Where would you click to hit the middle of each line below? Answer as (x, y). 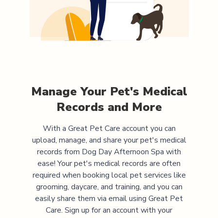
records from (59, 152)
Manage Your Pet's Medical (109, 91)
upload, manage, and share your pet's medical (109, 140)
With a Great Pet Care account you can (109, 128)
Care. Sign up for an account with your (109, 210)
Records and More (109, 107)
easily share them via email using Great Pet (109, 198)
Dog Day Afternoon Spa (123, 152)
